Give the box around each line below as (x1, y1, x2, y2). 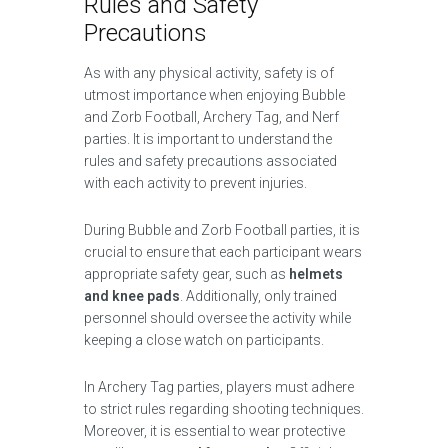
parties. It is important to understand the (84, 131, 332, 147)
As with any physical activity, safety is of (84, 65, 334, 81)
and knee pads (84, 288, 180, 304)
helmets (289, 266, 343, 282)
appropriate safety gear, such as (84, 266, 289, 282)
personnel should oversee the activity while (84, 310, 351, 326)
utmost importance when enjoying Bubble (84, 87, 345, 103)
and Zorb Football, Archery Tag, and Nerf (84, 109, 339, 125)
